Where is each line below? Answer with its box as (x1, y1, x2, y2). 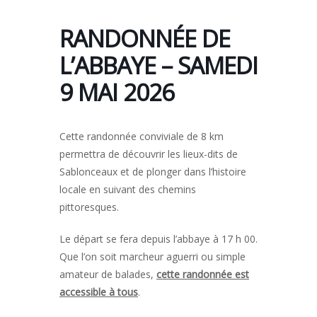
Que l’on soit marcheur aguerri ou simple (59, 250, 246, 264)
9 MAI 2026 (59, 76, 174, 109)
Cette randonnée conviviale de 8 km (59, 129, 224, 144)
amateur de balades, (59, 267, 156, 282)
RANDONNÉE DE (59, 23, 230, 55)
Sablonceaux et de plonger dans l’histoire (59, 165, 246, 179)
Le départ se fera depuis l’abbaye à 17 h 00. (59, 232, 258, 246)
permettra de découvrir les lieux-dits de (59, 147, 238, 161)
